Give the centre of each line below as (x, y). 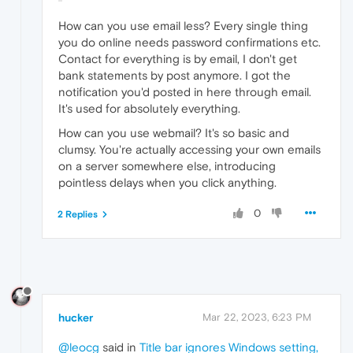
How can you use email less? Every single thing (183, 25)
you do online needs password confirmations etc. (190, 42)
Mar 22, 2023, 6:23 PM (257, 317)
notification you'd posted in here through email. (185, 91)
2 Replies (78, 214)
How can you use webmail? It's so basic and (174, 132)
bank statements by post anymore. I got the (175, 75)
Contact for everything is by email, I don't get (178, 58)
